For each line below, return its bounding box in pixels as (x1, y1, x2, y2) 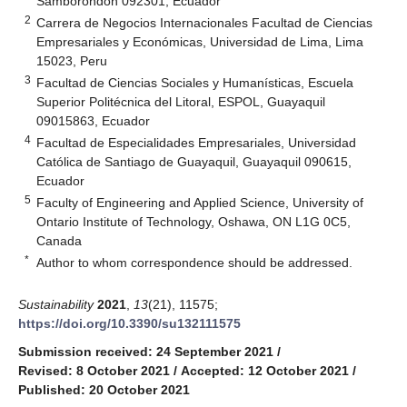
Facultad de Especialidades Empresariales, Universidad (36, 134, 357, 150)
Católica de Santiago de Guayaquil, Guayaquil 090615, (36, 154, 352, 169)
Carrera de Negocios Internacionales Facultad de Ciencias (36, 15, 373, 30)
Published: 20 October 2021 (18, 382, 190, 397)
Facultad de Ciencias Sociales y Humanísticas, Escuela (36, 74, 354, 90)
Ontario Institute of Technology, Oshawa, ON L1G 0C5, (36, 213, 352, 229)
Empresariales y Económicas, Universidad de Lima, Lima (36, 34, 364, 49)
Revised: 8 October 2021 (18, 362, 170, 378)
